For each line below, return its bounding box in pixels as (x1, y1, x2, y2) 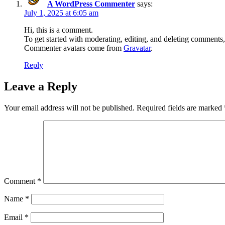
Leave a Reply (4, 79, 77, 93)
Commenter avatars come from (24, 43, 124, 52)
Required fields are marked (137, 103, 224, 112)
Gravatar (124, 43, 151, 52)
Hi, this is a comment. (24, 25, 93, 34)
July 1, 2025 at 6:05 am (24, 8, 98, 17)
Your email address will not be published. (4, 103, 135, 112)
